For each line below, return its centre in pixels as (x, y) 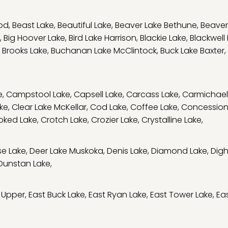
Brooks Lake (25, 51)
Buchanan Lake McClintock (104, 51)
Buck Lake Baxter (192, 51)
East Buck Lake (57, 195)
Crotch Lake (64, 120)
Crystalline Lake (172, 120)
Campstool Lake (38, 94)
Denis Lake (127, 151)
